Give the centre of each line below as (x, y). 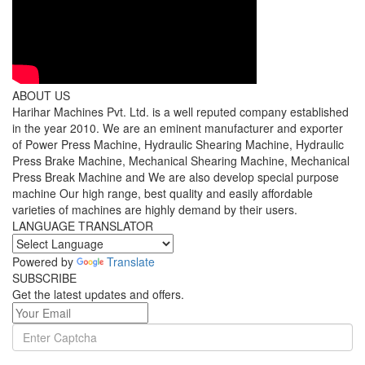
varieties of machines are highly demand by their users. (155, 209)
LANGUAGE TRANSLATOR (83, 226)
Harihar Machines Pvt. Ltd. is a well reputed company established (180, 112)
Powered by (44, 262)
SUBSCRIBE (44, 278)
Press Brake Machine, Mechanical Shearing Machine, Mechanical (181, 161)
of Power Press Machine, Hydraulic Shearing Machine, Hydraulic (178, 144)
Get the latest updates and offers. (98, 294)
